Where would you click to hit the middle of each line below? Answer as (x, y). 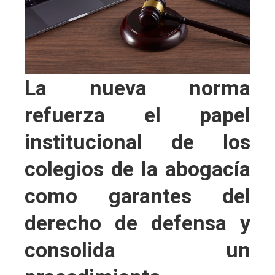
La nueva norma (137, 88)
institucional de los (137, 142)
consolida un (137, 250)
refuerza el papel (137, 115)
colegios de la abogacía (137, 169)
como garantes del (137, 196)
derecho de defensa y (137, 223)
